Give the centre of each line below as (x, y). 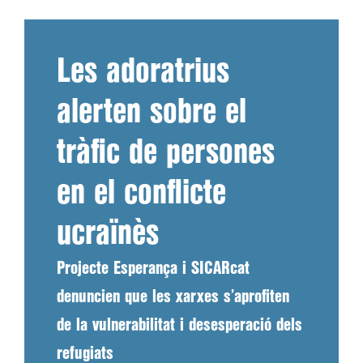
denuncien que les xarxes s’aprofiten (173, 297)
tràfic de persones (166, 153)
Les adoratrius (143, 72)
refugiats (85, 354)
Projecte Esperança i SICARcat (153, 269)
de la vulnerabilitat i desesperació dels (179, 325)
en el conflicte (141, 194)
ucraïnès (108, 234)
